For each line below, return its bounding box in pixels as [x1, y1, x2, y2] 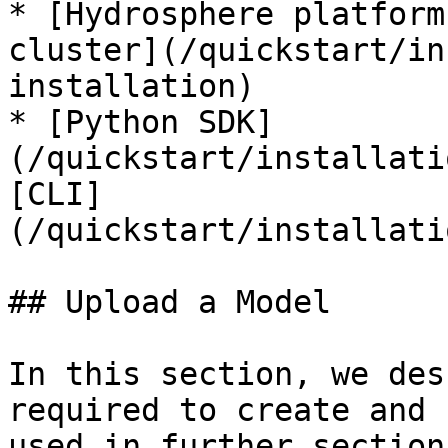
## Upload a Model [8, 284, 331, 320]
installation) [8, 68, 255, 104]
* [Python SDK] [8, 104, 274, 140]
